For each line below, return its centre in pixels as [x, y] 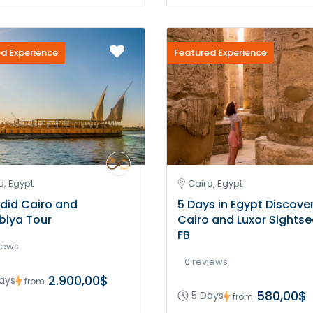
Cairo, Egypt [215, 184]
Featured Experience [220, 53]
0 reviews [206, 262]
